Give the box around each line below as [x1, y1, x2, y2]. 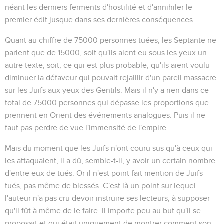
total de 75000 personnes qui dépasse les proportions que [5, 98, 209, 107]
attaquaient [17, 156, 56, 165]
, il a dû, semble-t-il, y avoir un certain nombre [56, 156, 215, 165]
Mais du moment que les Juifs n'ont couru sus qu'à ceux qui [5, 144, 212, 152]
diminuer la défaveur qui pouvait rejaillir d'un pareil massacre [5, 73, 216, 82]
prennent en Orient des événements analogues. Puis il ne [5, 111, 205, 119]
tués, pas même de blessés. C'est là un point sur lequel [5, 181, 196, 190]
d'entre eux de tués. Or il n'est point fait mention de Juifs [5, 169, 203, 177]
